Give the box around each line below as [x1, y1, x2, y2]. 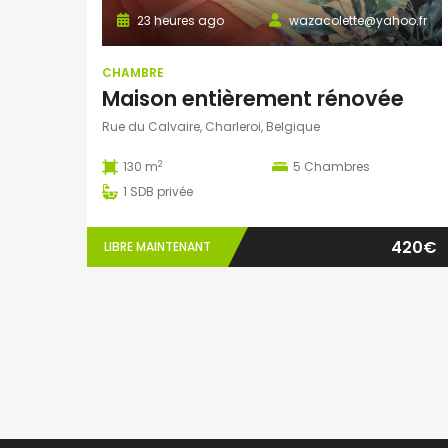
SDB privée [130, 183, 193, 201]
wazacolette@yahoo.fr [289, 12, 427, 30]
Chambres [304, 158, 370, 176]
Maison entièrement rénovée [102, 84, 404, 114]
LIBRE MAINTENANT [104, 238, 211, 256]
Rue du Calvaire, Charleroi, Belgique [102, 118, 320, 136]
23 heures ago [134, 12, 224, 30]
